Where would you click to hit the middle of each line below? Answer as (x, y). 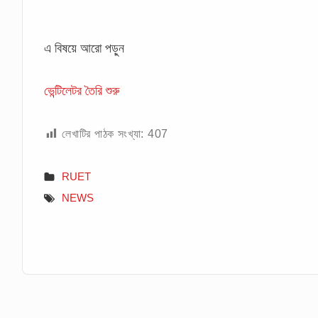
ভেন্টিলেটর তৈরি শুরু (82, 91)
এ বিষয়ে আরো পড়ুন (84, 48)
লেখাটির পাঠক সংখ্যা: (103, 133)
